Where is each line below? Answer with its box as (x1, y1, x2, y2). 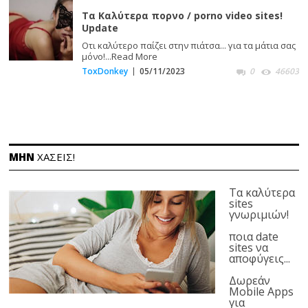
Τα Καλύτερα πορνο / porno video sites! (81, 8, 283, 22)
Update (81, 21, 118, 34)
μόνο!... (81, 49, 111, 63)
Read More (111, 49, 157, 63)
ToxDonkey (81, 65, 128, 77)
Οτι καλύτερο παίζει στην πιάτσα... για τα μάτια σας (81, 38, 296, 52)
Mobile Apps (229, 283, 294, 299)
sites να (229, 239, 269, 255)
